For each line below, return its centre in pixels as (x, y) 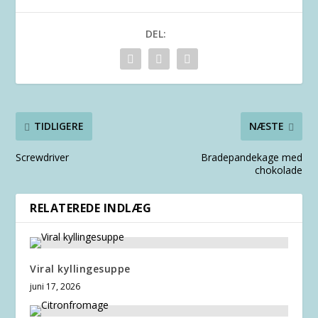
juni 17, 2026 (55, 286)
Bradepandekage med (251, 157)
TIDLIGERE (59, 126)
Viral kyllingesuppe (80, 268)
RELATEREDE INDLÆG (91, 208)
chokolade (278, 170)
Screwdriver (43, 157)
